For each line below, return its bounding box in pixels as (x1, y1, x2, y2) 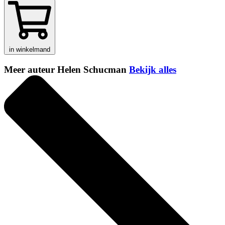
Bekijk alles (129, 64, 176, 75)
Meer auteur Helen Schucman (4, 64, 129, 75)
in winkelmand (9, 45, 50, 53)
